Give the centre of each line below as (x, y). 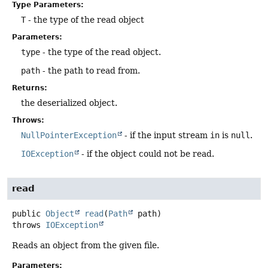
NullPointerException (69, 135)
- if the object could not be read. (147, 154)
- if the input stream (166, 135)
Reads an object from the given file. (86, 246)
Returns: (30, 88)
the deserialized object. (69, 103)
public (26, 214)
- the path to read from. (90, 71)
